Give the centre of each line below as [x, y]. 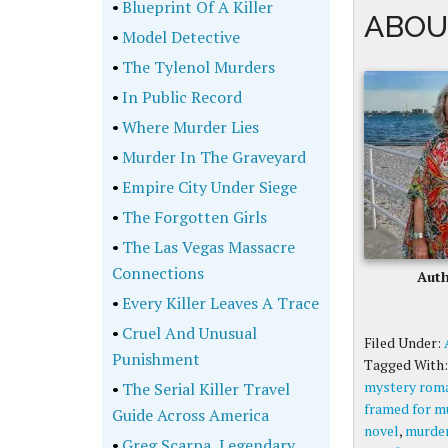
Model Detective [179, 37]
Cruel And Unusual [188, 333]
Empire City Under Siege [208, 187]
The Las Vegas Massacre [207, 247]
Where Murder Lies [189, 127]
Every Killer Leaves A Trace [219, 303]
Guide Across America [190, 415]
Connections [158, 273]
